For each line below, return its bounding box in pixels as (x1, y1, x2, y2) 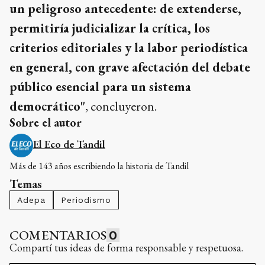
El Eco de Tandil (33, 137, 105, 151)
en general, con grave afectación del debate (9, 59, 250, 76)
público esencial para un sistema (9, 78, 191, 96)
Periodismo (61, 195, 111, 205)
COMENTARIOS (9, 227, 107, 244)
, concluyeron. (85, 98, 157, 115)
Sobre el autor (9, 115, 82, 131)
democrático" (9, 98, 85, 115)
